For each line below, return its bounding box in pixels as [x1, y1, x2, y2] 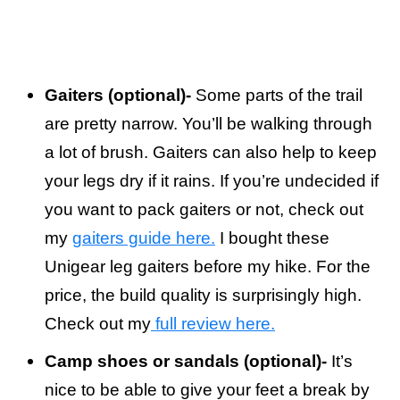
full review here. [151, 314, 275, 334]
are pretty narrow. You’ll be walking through [45, 114, 372, 134]
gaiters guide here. [72, 229, 215, 248]
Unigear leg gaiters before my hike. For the [45, 257, 371, 277]
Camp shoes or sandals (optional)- [45, 352, 327, 371]
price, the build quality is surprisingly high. [45, 286, 362, 305]
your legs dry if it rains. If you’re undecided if [45, 171, 379, 191]
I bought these [215, 229, 329, 248]
